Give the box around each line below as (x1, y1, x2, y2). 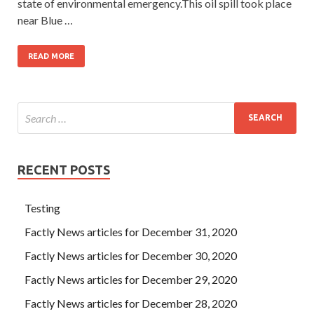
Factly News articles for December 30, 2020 (25, 248, 237, 262)
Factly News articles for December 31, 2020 (25, 224, 237, 238)
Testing (25, 200, 60, 214)
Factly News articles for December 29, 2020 (25, 272, 237, 286)
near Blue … (18, 13, 73, 27)
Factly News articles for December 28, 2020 (25, 296, 237, 310)
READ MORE (28, 51, 74, 60)
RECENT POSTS (18, 162, 110, 177)
